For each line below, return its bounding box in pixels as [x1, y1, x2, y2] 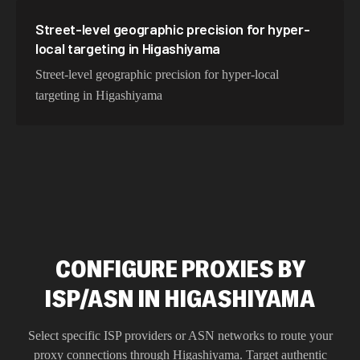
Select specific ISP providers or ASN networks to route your [27, 329, 333, 342]
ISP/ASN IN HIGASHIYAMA [45, 283, 315, 313]
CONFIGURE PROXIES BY [55, 253, 305, 284]
